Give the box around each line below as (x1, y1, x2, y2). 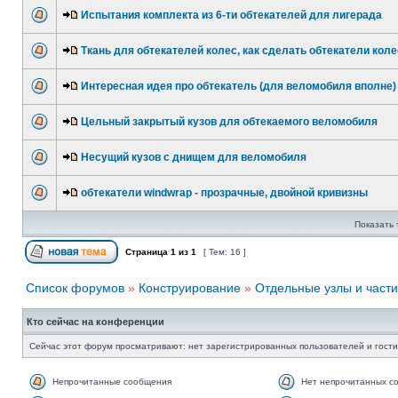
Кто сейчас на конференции (27, 316, 164, 327)
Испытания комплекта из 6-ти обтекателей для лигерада (81, 9, 382, 21)
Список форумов (26, 281, 124, 295)
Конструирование (139, 281, 241, 295)
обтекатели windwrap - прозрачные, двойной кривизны (81, 187, 368, 199)
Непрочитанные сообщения (52, 377, 171, 386)
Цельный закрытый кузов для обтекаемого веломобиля (81, 115, 378, 128)
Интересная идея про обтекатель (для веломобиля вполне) (81, 80, 396, 92)
